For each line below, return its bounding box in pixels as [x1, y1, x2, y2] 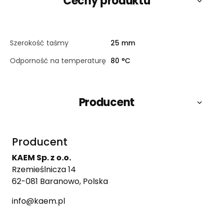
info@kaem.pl [11, 195, 65, 207]
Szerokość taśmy [10, 38, 69, 48]
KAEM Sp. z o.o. [11, 152, 71, 164]
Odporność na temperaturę [10, 56, 106, 66]
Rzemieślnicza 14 [11, 164, 76, 176]
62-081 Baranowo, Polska [11, 176, 108, 187]
